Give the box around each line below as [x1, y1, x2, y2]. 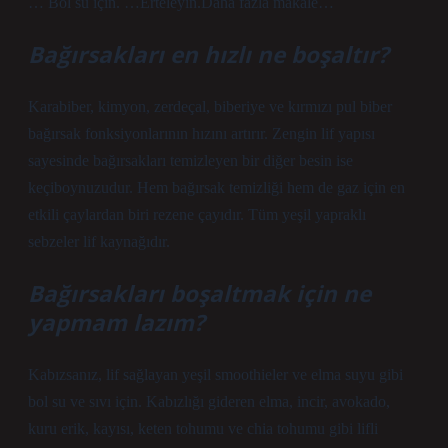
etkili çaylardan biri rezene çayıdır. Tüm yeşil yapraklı [28, 206, 366, 223]
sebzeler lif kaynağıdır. [28, 233, 170, 250]
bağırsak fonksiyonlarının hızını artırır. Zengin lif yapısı [28, 125, 375, 142]
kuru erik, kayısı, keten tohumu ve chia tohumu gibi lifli [28, 420, 378, 437]
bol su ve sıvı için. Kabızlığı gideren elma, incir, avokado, [28, 393, 390, 410]
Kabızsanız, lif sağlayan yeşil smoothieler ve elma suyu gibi [28, 366, 403, 383]
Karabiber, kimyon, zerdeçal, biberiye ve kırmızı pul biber [28, 98, 392, 115]
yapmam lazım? [28, 307, 205, 338]
